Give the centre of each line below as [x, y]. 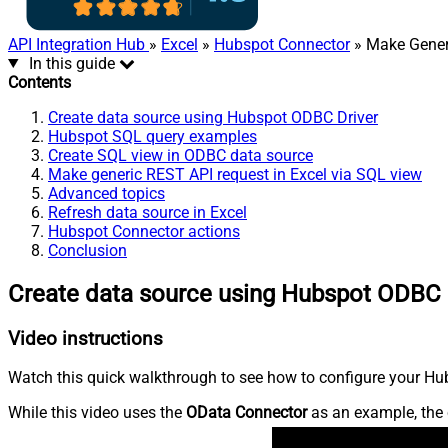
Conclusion [87, 250]
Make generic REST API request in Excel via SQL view [235, 174]
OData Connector [246, 413]
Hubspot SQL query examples [152, 136]
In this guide [71, 63]
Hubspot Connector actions [144, 231]
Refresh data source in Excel [147, 212]
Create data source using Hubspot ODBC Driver [213, 117]
